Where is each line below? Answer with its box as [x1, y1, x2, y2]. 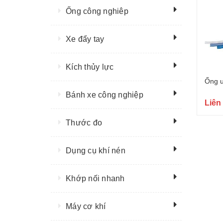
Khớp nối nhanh [66, 174, 125, 183]
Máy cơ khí [66, 202, 106, 211]
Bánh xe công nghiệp [66, 91, 143, 99]
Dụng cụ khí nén [66, 146, 125, 155]
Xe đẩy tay [66, 35, 105, 43]
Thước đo [66, 118, 102, 127]
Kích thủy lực [66, 63, 114, 71]
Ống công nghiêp [66, 7, 128, 15]
